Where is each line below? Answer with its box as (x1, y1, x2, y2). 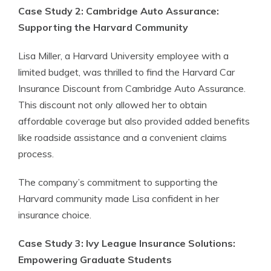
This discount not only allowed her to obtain (18, 99, 207, 111)
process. (18, 148, 54, 160)
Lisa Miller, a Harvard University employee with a (18, 50, 229, 62)
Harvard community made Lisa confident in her (18, 192, 219, 204)
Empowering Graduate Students (18, 253, 172, 266)
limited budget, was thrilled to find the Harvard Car (18, 66, 235, 78)
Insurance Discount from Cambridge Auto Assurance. (18, 82, 246, 94)
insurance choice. (18, 209, 91, 221)
